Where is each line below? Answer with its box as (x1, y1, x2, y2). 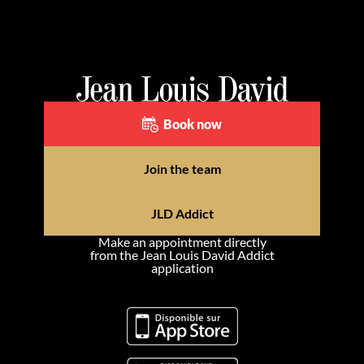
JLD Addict (150, 206, 214, 222)
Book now (162, 116, 222, 132)
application (150, 260, 214, 276)
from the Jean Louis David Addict (89, 247, 275, 263)
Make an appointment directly (97, 234, 266, 250)
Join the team (143, 161, 221, 177)
